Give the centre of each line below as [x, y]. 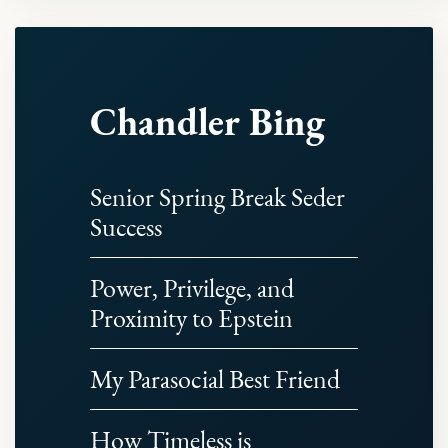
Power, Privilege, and [192, 288]
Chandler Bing [207, 121]
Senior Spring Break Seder [217, 197]
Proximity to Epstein [191, 318]
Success [126, 227]
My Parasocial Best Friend [215, 379]
